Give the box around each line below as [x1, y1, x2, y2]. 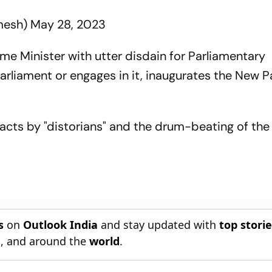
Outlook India [23, 217, 98, 232]
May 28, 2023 [30, 16, 106, 32]
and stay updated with [98, 217, 220, 232]
